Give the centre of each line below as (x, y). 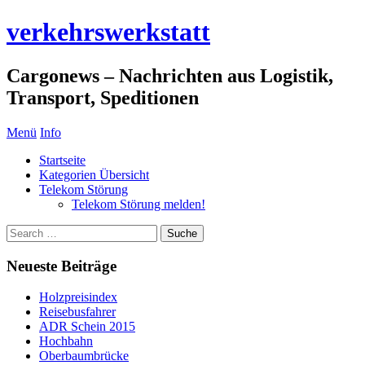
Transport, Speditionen (103, 97)
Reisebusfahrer (77, 312)
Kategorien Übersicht (94, 174)
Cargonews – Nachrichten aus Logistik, (170, 75)
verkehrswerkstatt (108, 32)
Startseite (62, 160)
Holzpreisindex (78, 297)
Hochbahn (66, 341)
